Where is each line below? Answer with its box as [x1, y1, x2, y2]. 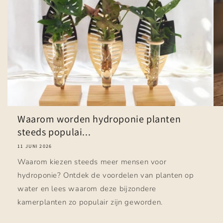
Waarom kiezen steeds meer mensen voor [17, 156, 167, 167]
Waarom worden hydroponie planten [17, 112, 181, 125]
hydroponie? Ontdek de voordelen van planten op [17, 170, 194, 180]
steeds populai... [17, 125, 91, 138]
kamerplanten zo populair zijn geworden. [17, 197, 163, 207]
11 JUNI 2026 [17, 142, 52, 149]
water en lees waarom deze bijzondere [17, 183, 157, 194]
